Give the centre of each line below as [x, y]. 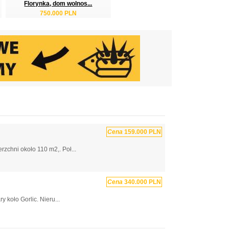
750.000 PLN [58, 13]
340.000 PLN [142, 182]
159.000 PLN [142, 132]
